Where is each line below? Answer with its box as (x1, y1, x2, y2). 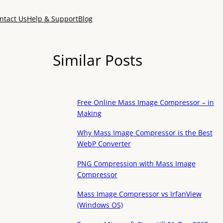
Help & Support (26, 14, 78, 23)
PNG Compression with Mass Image (77, 158, 196, 168)
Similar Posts (53, 49, 143, 70)
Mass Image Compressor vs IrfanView (77, 189, 202, 199)
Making (77, 109, 102, 118)
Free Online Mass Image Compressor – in (77, 98, 214, 108)
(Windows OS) (77, 200, 123, 210)
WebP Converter (77, 139, 131, 149)
